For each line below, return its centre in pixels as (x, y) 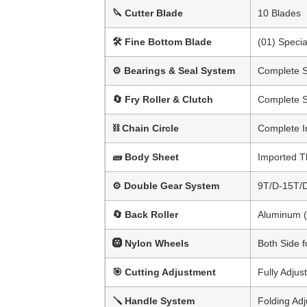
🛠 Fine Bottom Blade (162, 42)
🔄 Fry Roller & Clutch (163, 100)
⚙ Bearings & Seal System (174, 71)
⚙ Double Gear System (166, 186)
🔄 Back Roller (145, 215)
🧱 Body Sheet (146, 157)
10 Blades (279, 13)
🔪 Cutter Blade (148, 13)
